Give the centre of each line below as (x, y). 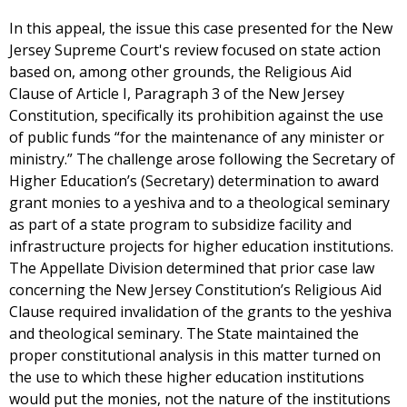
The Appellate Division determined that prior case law (192, 268)
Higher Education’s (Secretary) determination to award (194, 181)
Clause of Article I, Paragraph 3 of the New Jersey (177, 94)
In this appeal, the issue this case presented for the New (201, 28)
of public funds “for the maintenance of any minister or (197, 137)
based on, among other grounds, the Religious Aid (180, 72)
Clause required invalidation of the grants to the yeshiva (200, 312)
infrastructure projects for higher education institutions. (201, 246)
